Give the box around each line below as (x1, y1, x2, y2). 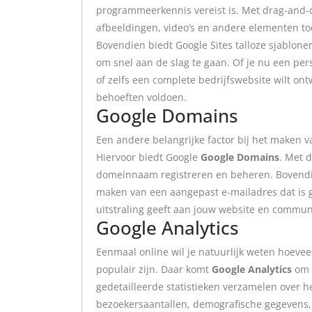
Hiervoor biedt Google (96, 150, 201, 164)
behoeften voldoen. (96, 91, 187, 104)
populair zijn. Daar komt (96, 263, 212, 276)
